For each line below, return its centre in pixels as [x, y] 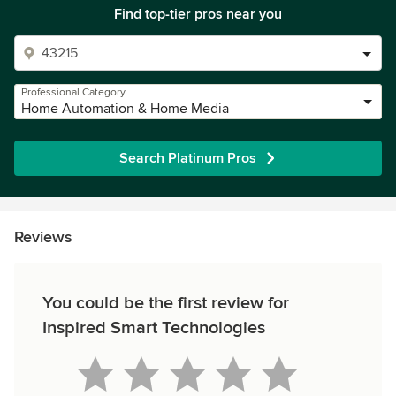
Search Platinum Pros [187, 158]
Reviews [43, 237]
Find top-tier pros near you [198, 14]
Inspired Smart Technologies [154, 328]
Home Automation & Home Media [125, 109]
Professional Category [73, 92]
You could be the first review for [166, 303]
